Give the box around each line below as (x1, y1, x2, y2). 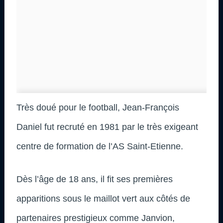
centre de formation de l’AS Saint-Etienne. (16, 141, 183, 151)
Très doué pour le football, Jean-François (16, 102, 179, 112)
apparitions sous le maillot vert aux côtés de (16, 193, 190, 204)
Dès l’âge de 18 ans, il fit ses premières (16, 174, 173, 184)
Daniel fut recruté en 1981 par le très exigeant (16, 121, 198, 132)
